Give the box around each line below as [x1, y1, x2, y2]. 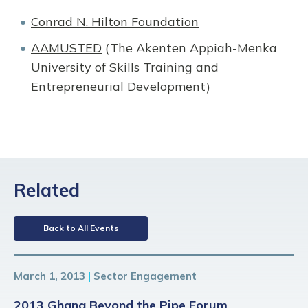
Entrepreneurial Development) [31, 78, 210, 94]
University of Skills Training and [31, 58, 219, 75]
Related [14, 178, 80, 201]
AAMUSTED [31, 39, 102, 56]
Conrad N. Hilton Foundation [31, 13, 199, 30]
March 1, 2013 [14, 269, 85, 283]
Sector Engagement [93, 269, 197, 283]
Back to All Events [43, 222, 119, 233]
